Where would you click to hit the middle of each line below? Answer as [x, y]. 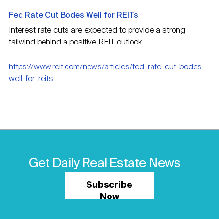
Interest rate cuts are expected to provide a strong [97, 31]
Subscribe [109, 186]
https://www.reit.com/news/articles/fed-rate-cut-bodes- [107, 67]
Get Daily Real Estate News [105, 164]
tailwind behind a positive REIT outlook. [76, 43]
